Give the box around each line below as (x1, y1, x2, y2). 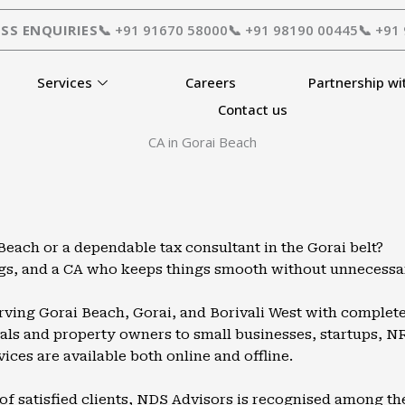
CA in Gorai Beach (148, 133, 257, 151)
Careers (185, 73, 237, 91)
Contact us (218, 100, 288, 118)
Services (37, 73, 93, 91)
